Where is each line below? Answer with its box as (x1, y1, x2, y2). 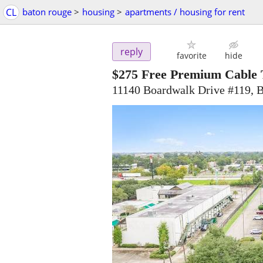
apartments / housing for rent (125, 6, 245, 18)
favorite (176, 50, 207, 62)
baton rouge (22, 6, 72, 18)
